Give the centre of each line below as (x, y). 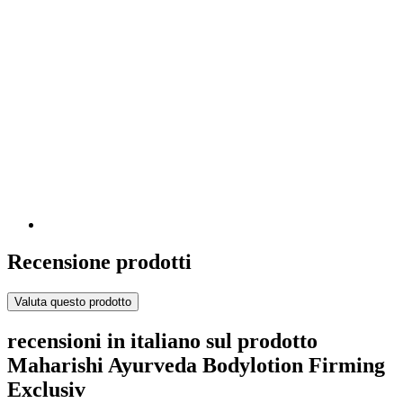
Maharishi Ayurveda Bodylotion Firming (196, 366)
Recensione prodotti (99, 262)
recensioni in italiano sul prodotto (162, 341)
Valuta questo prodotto (73, 302)
